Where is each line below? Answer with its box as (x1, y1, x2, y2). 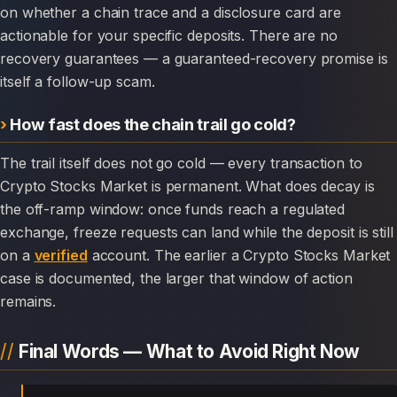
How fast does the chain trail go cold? (10, 113, 296, 134)
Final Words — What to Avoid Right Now (18, 339, 361, 362)
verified (34, 245, 88, 264)
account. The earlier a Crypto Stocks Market (87, 245, 391, 264)
